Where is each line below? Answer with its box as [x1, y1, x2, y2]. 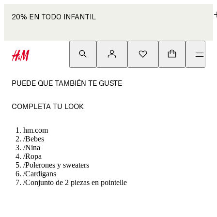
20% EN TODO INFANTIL [12, 13, 96, 21]
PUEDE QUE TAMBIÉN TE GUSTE [12, 79, 122, 87]
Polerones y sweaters [25, 161, 89, 169]
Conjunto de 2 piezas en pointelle [25, 178, 127, 186]
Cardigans [25, 170, 56, 178]
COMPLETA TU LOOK [12, 102, 84, 110]
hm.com [23, 126, 48, 134]
